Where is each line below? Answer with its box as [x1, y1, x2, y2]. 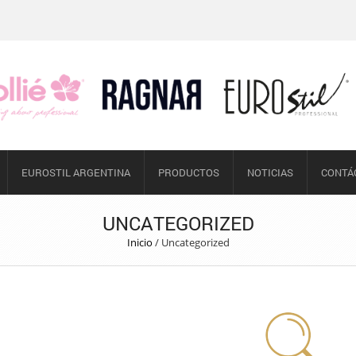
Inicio [126, 235, 153, 250]
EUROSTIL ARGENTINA [21, 166, 130, 179]
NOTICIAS [246, 166, 293, 179]
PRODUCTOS [157, 166, 219, 179]
